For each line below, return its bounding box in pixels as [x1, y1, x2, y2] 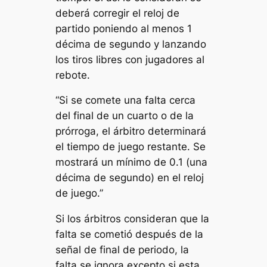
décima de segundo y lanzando [55, 38, 207, 50]
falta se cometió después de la [55, 228, 204, 241]
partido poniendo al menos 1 [55, 22, 193, 35]
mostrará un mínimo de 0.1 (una [55, 156, 208, 169]
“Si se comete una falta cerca [55, 94, 196, 107]
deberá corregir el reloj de [55, 7, 180, 19]
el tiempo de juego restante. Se [55, 141, 206, 153]
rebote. [55, 69, 91, 81]
